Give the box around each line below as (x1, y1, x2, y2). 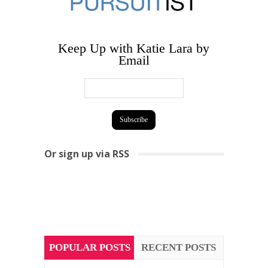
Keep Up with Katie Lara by (58, 40, 210, 56)
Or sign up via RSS (44, 147, 129, 160)
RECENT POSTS (141, 241, 217, 253)
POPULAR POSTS (48, 241, 130, 253)
